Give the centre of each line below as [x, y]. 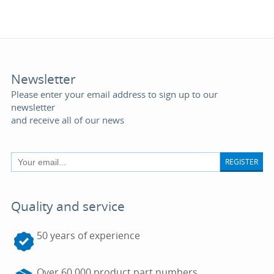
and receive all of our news [67, 120]
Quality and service [68, 206]
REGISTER [242, 161]
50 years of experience [88, 235]
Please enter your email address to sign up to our [114, 94]
